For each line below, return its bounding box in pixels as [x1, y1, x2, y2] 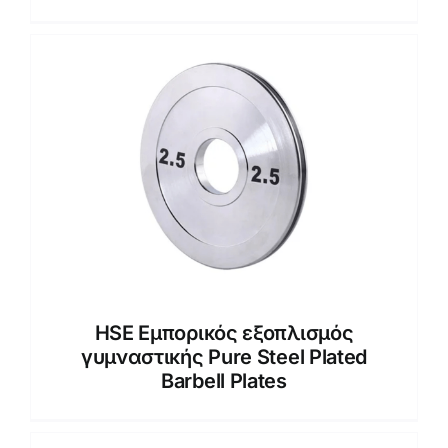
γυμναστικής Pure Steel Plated [80, 344, 368, 369]
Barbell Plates [161, 368, 287, 393]
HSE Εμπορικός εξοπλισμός [94, 320, 354, 345]
